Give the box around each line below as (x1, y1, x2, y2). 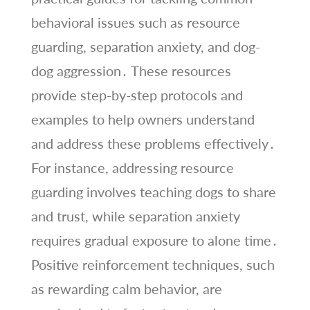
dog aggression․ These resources (30, 62, 231, 79)
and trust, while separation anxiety (30, 207, 240, 224)
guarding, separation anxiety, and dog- (30, 37, 260, 55)
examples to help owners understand (30, 110, 255, 127)
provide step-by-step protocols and (30, 86, 243, 103)
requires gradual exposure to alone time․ (30, 231, 278, 248)
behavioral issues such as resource (30, 13, 240, 30)
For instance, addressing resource (30, 158, 234, 176)
